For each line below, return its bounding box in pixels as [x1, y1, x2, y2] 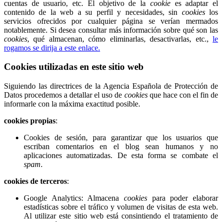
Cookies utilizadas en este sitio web [4, 61, 144, 72]
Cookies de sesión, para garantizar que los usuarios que [24, 133, 218, 142]
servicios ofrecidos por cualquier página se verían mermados [4, 16, 218, 25]
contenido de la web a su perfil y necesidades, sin [4, 7, 182, 16]
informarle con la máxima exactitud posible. [4, 99, 140, 108]
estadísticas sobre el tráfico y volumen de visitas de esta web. [24, 202, 218, 211]
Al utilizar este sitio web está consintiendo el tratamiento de [24, 211, 218, 220]
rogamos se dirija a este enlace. [4, 43, 100, 52]
